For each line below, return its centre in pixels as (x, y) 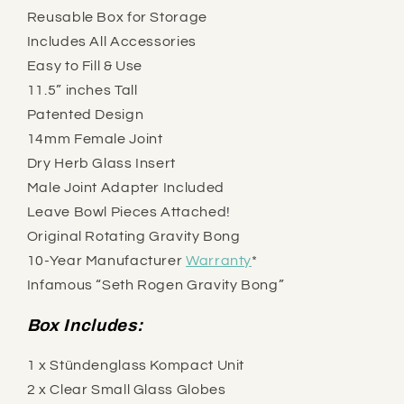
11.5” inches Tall (82, 91)
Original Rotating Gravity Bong (133, 237)
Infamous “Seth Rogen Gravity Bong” (156, 285)
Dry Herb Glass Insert (101, 164)
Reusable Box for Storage (117, 18)
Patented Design (85, 115)
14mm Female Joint (95, 139)
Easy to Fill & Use (85, 66)
